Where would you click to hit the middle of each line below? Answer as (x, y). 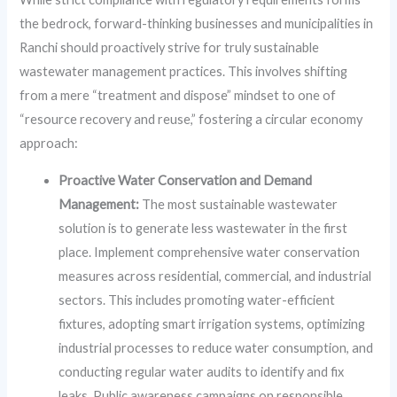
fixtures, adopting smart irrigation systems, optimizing (212, 324)
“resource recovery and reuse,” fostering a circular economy (191, 120)
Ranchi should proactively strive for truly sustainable (170, 48)
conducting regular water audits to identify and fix (202, 372)
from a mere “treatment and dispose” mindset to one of (178, 96)
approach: (49, 144)
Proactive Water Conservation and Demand (186, 181)
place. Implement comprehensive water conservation (210, 253)
